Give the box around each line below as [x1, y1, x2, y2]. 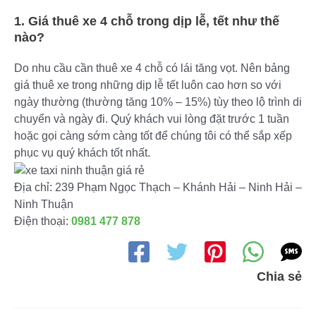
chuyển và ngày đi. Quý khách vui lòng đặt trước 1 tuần [14, 112, 289, 125]
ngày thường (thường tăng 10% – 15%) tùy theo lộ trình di [14, 95, 302, 108]
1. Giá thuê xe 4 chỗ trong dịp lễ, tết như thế [14, 13, 279, 28]
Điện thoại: [14, 214, 68, 227]
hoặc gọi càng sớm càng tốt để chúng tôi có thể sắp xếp [14, 129, 292, 142]
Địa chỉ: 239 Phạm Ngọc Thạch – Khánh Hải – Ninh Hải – [14, 181, 302, 193]
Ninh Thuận [14, 197, 73, 210]
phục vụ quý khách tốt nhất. [14, 146, 150, 159]
